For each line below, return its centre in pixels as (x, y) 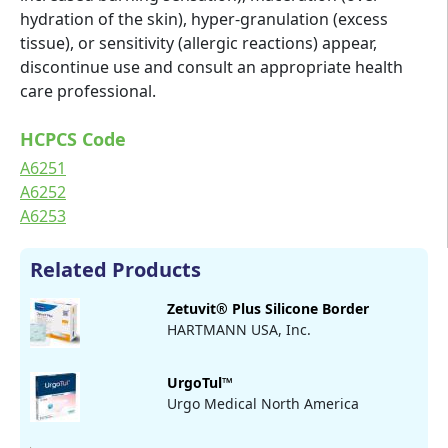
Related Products (115, 269)
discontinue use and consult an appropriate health (211, 66)
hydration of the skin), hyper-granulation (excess (204, 18)
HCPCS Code (73, 138)
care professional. (88, 90)
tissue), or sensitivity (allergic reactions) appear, (198, 42)
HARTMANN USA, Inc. (239, 329)
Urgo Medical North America (263, 403)
